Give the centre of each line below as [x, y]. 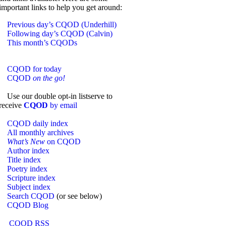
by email [63, 105]
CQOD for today [34, 69]
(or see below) [78, 196]
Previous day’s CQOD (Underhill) [62, 24]
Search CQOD [31, 196]
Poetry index [27, 169]
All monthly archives [40, 132]
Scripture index [31, 178]
